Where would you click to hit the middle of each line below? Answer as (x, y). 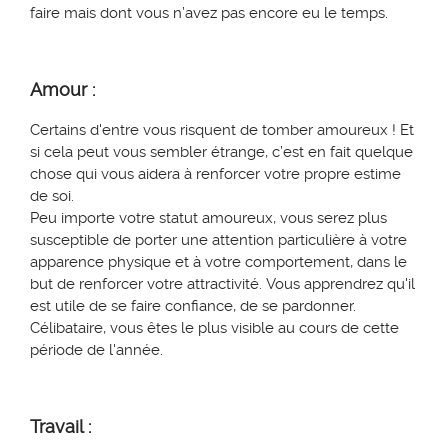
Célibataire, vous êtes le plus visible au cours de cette (214, 328)
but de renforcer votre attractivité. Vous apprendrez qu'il (222, 284)
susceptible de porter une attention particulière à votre (218, 240)
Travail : (60, 427)
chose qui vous (82, 174)
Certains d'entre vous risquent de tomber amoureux (211, 130)
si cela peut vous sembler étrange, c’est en (180, 152)
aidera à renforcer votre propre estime (267, 174)
